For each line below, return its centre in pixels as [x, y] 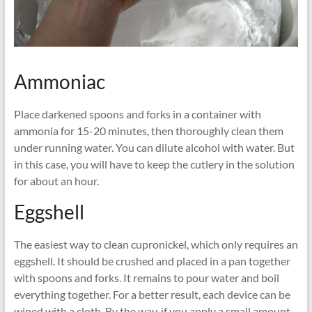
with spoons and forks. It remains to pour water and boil [146, 277]
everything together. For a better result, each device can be [152, 294]
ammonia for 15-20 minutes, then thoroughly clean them [148, 130]
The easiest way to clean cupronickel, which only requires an [156, 244]
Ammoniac [59, 81]
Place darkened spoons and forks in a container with [137, 114]
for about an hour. [56, 180]
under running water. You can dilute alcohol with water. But [154, 147]
